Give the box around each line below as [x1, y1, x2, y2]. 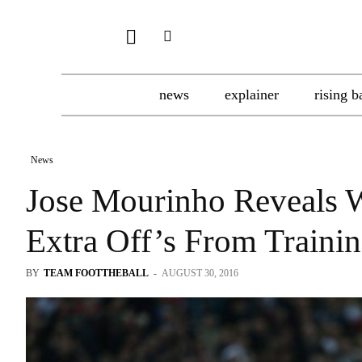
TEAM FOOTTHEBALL [44, 267, 149, 279]
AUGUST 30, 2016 [162, 267, 238, 279]
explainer [225, 86, 279, 103]
